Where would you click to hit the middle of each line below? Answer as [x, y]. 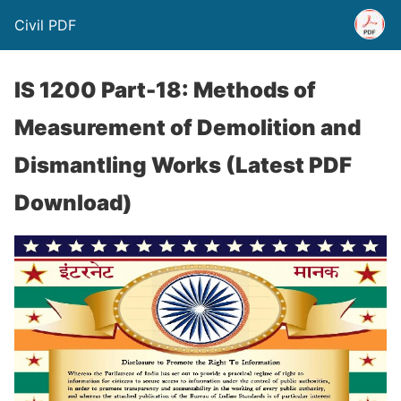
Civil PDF [45, 25]
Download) [73, 203]
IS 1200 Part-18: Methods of [165, 90]
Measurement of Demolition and [188, 128]
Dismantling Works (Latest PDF [183, 165]
